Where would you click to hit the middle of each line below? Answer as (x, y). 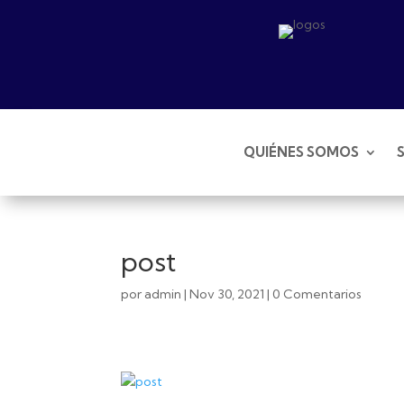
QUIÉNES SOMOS (301, 151)
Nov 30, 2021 (227, 294)
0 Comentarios (317, 294)
